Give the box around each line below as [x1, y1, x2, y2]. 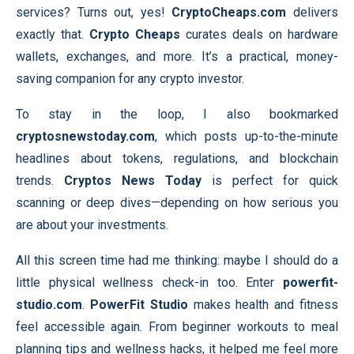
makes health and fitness [187, 297, 339, 312]
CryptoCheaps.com [171, 5, 287, 20]
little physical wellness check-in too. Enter [16, 275, 283, 290]
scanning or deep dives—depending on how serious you [16, 195, 338, 210]
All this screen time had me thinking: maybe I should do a [16, 253, 338, 268]
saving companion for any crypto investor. [16, 71, 244, 86]
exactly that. [16, 27, 89, 42]
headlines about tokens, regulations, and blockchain [16, 151, 338, 166]
